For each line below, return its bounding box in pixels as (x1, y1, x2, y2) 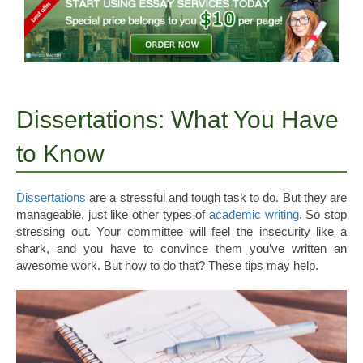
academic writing (209, 207, 299, 222)
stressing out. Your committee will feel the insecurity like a (16, 224, 347, 239)
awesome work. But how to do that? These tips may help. (16, 258, 318, 273)
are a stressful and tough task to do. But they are (86, 190, 347, 205)
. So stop (298, 207, 348, 222)
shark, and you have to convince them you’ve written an (16, 241, 347, 256)
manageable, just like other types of (16, 207, 209, 222)
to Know (16, 140, 105, 168)
